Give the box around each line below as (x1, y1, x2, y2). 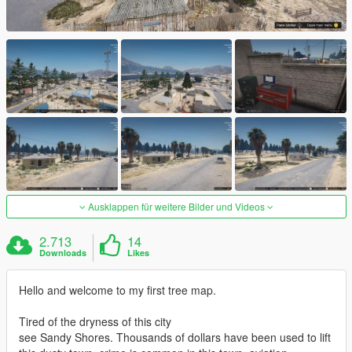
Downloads (39, 247, 87, 259)
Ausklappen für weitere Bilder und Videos (86, 200, 267, 214)
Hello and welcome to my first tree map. (19, 282, 216, 299)
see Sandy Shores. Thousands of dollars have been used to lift (19, 329, 331, 346)
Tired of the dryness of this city (19, 313, 171, 330)
